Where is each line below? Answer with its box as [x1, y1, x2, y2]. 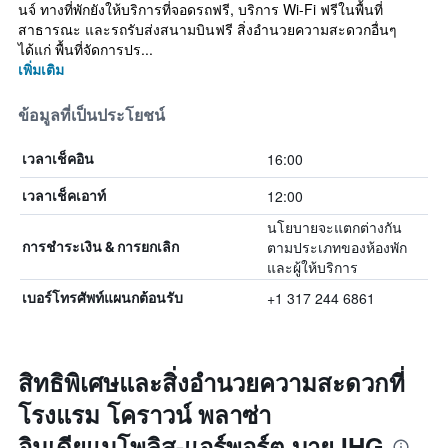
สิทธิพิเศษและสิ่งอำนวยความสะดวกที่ [18, 365, 405, 399]
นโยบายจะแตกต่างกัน [266, 217, 402, 237]
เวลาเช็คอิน [22, 150, 94, 167]
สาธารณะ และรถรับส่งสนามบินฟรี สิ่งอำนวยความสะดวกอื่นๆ [18, 19, 397, 39]
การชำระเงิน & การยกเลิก [22, 238, 179, 255]
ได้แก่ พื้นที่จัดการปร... [18, 39, 153, 59]
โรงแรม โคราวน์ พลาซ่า [18, 397, 271, 431]
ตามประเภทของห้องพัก [266, 237, 407, 257]
